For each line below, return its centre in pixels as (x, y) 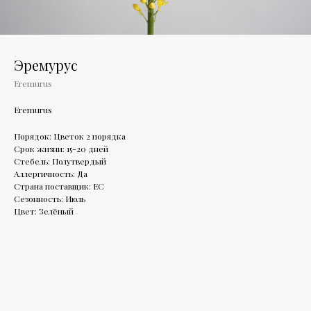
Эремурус (46, 65)
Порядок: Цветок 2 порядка (70, 136)
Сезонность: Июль (50, 199)
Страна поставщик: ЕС (59, 186)
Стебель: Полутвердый (60, 161)
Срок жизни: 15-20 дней (61, 149)
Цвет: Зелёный (44, 211)
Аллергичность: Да (51, 174)
